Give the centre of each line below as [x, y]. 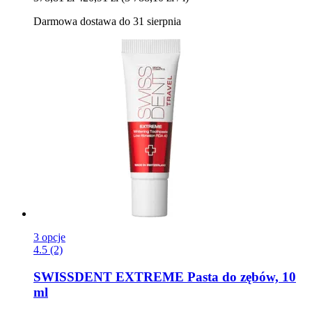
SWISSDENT [73, 276]
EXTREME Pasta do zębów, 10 [204, 276]
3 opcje [49, 237]
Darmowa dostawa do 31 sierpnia [107, 22]
